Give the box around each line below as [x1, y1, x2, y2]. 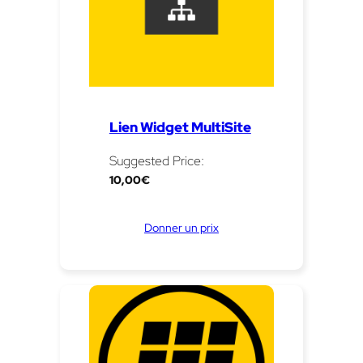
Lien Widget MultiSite [109, 117, 251, 136]
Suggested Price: [109, 152, 204, 169]
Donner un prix [144, 219, 219, 235]
